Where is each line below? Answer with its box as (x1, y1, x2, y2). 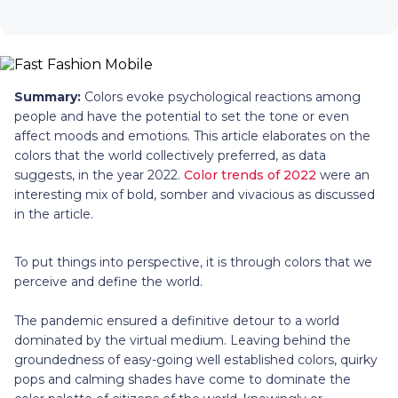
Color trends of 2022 (184, 166, 316, 183)
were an (316, 166, 370, 183)
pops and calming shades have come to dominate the (14, 370, 351, 387)
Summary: (14, 88, 84, 105)
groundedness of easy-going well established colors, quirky (14, 351, 378, 368)
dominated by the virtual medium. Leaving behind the (14, 331, 351, 348)
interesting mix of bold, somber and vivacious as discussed (14, 186, 375, 203)
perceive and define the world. (14, 273, 203, 290)
